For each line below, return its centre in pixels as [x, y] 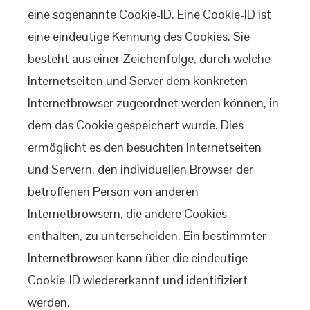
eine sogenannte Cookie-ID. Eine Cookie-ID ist [149, 14]
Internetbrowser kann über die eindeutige [138, 258]
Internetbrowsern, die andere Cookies [127, 213]
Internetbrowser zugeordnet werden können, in [153, 103]
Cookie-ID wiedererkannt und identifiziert [138, 280]
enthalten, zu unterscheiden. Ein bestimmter [147, 236]
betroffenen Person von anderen [113, 191]
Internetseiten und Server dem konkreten [138, 81]
